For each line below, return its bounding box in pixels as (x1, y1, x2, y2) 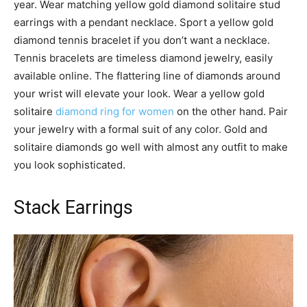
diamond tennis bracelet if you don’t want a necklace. (14, 33, 270, 47)
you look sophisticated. (14, 158, 125, 171)
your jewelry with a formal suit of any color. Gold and (14, 122, 267, 136)
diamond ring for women (56, 104, 174, 118)
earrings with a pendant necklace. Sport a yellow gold (14, 15, 273, 29)
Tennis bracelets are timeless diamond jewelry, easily (14, 51, 273, 64)
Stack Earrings (14, 196, 133, 219)
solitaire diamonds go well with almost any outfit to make (14, 140, 288, 153)
